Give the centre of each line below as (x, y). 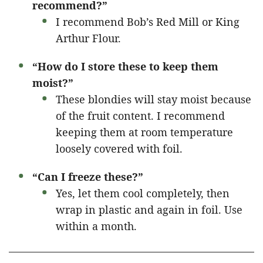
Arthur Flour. (88, 38)
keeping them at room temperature (144, 132)
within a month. (96, 226)
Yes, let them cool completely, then (143, 193)
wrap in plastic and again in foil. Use (149, 210)
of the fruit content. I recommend (140, 116)
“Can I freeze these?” (88, 177)
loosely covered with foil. (119, 149)
